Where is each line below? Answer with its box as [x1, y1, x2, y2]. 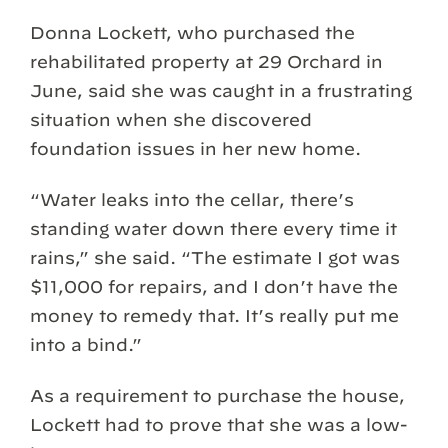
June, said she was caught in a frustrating [30, 80, 412, 100]
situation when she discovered [30, 109, 312, 129]
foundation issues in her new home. [30, 138, 361, 158]
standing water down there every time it [30, 218, 397, 238]
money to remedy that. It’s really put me [30, 305, 399, 325]
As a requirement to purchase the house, [30, 385, 405, 405]
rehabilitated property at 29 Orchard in [30, 51, 383, 71]
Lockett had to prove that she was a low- [30, 414, 407, 434]
